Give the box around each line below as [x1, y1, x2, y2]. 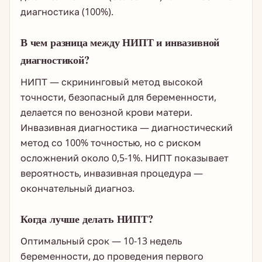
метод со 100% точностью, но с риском [20, 136, 201, 149]
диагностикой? [20, 51, 89, 67]
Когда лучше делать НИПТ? [20, 211, 153, 226]
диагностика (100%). [20, 5, 113, 18]
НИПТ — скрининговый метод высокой [20, 75, 203, 88]
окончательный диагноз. [20, 182, 135, 195]
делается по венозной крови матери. [20, 106, 192, 119]
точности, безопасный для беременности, [20, 91, 216, 104]
